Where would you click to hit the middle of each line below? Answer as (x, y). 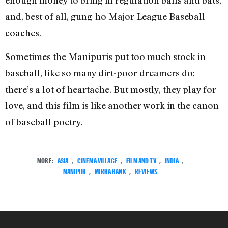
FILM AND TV (141, 160)
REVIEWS (146, 170)
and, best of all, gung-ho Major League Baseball (105, 17)
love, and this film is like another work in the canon (112, 105)
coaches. (23, 33)
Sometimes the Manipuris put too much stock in (105, 56)
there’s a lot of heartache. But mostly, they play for (111, 89)
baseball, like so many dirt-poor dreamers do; (100, 73)
